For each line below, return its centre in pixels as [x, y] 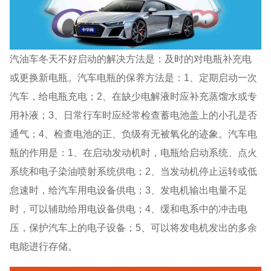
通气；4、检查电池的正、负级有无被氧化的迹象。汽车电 [134, 133]
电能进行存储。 [44, 246]
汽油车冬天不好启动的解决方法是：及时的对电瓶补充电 [131, 58]
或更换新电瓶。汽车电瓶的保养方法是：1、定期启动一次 [134, 77]
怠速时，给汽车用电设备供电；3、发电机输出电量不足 [129, 190]
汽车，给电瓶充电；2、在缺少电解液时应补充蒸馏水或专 [134, 96]
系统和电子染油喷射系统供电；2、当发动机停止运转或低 [134, 171]
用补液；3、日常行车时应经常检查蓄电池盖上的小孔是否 [134, 115]
